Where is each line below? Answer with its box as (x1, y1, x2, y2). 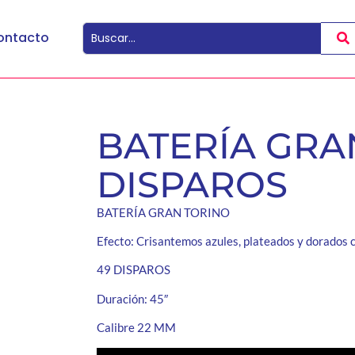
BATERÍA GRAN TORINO (96, 204, 230, 219)
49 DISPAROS (96, 262, 170, 277)
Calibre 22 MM (96, 320, 176, 335)
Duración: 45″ (96, 291, 168, 306)
